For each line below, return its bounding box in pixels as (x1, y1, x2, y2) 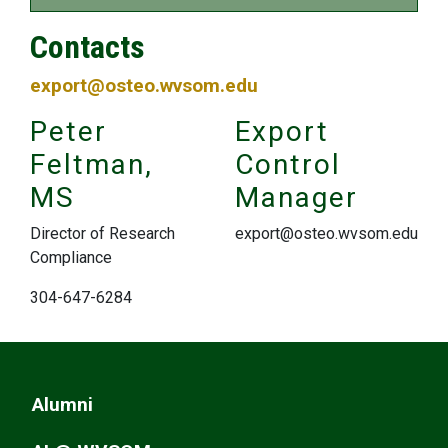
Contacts (30, 28, 145, 66)
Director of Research (30, 224, 175, 243)
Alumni (32, 393, 93, 416)
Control (235, 148, 341, 181)
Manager (235, 181, 358, 214)
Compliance (30, 248, 112, 267)
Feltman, (30, 148, 153, 181)
